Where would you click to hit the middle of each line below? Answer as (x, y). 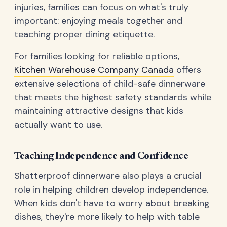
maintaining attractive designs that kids (99, 111)
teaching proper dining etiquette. (84, 34)
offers (187, 70)
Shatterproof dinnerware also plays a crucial (108, 176)
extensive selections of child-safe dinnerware (110, 83)
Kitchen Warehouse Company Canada (94, 70)
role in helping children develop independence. (111, 189)
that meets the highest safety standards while (113, 97)
